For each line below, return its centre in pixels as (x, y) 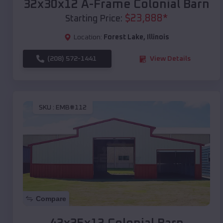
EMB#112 (71, 107)
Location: (88, 38)
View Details (170, 59)
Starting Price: (94, 19)
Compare (51, 199)
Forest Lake (123, 38)
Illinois (158, 38)
